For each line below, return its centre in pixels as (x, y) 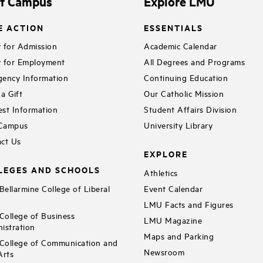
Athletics (161, 172)
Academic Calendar (181, 46)
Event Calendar (173, 188)
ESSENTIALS (174, 27)
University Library (178, 125)
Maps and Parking (179, 235)
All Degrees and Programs (195, 62)
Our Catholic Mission (184, 93)
